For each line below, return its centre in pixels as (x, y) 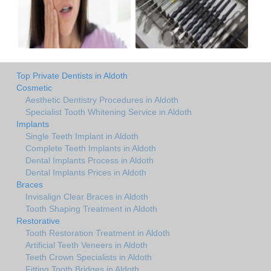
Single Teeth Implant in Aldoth (82, 136)
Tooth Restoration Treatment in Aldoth (98, 233)
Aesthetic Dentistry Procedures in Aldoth (102, 100)
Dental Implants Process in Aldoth (90, 161)
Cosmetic (34, 88)
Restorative (38, 221)
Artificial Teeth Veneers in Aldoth (87, 245)
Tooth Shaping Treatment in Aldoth (91, 209)
